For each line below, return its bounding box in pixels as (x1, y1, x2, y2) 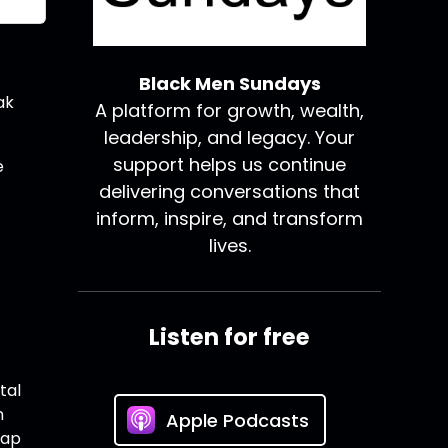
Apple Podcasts (165, 407, 309, 433)
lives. (208, 233, 251, 259)
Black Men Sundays (138, 71, 321, 97)
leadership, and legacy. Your (104, 125, 356, 151)
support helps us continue (113, 152, 347, 178)
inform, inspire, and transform (96, 206, 364, 232)
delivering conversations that (99, 179, 361, 205)
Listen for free (149, 321, 311, 354)
